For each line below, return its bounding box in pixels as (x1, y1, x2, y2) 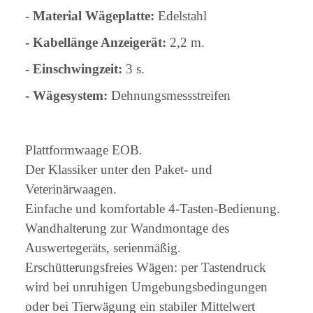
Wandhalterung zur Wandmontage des (25, 220, 229, 235)
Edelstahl (154, 8, 207, 23)
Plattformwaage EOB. (25, 142, 143, 157)
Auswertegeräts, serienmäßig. (25, 240, 181, 255)
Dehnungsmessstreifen (108, 87, 231, 103)
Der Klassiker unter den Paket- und (25, 161, 212, 177)
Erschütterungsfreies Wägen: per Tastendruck (25, 259, 266, 275)
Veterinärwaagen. (25, 181, 117, 196)
